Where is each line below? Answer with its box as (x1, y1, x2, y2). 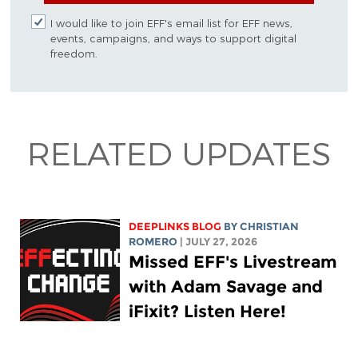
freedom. (50, 47, 97, 60)
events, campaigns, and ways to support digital (50, 32, 296, 45)
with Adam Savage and (129, 276, 324, 296)
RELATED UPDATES (27, 133, 331, 173)
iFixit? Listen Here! (129, 300, 287, 321)
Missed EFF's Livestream (129, 251, 338, 272)
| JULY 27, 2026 (180, 235, 258, 248)
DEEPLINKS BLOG (129, 220, 222, 233)
